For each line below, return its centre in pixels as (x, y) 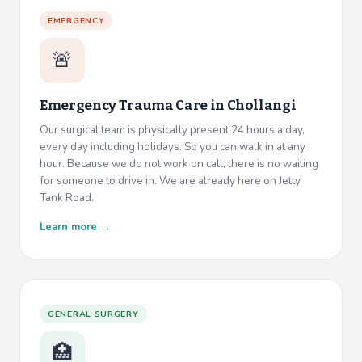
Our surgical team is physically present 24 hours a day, (172, 130)
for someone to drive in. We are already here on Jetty (170, 181)
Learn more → (75, 227)
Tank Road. (67, 198)
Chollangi (261, 106)
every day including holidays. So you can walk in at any (173, 147)
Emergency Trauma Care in (133, 106)
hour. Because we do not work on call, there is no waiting (179, 164)
